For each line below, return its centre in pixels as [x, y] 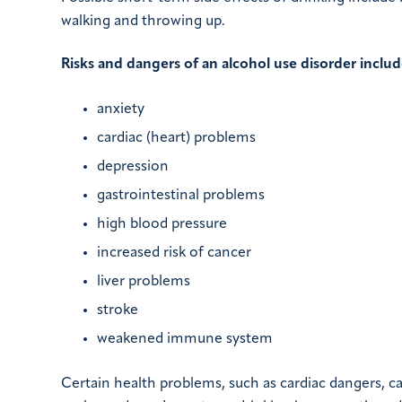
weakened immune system [185, 340]
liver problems [144, 282]
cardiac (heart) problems [176, 139]
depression [133, 167]
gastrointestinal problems [181, 196]
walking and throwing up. [143, 21]
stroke [118, 311]
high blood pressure [162, 225]
